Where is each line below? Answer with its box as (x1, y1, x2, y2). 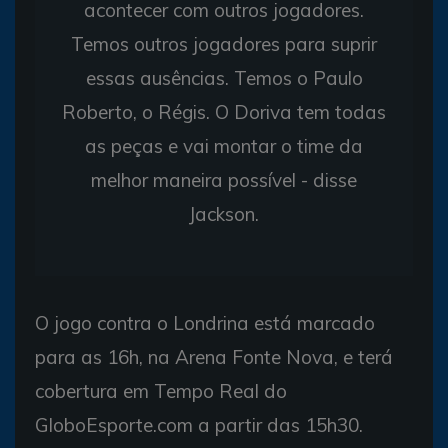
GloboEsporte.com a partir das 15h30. (35, 412, 363, 437)
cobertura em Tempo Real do (35, 378, 287, 403)
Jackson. (189, 201, 259, 226)
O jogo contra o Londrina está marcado (35, 310, 375, 335)
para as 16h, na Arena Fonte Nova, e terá (35, 344, 393, 369)
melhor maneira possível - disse (91, 167, 357, 192)
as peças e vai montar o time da (85, 133, 363, 158)
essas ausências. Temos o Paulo (85, 65, 363, 90)
